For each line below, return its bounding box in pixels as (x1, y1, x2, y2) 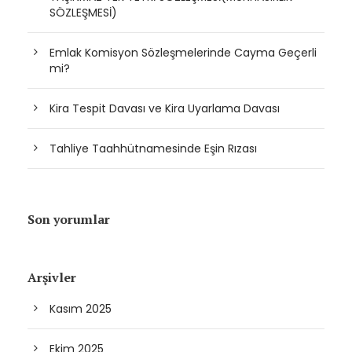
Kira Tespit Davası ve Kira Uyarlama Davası (49, 101, 280, 117)
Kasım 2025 (49, 301, 112, 317)
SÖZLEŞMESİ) (49, 5, 117, 21)
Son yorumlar (27, 211, 110, 229)
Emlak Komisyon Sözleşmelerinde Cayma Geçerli (49, 45, 317, 61)
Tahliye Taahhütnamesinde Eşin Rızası (49, 141, 257, 157)
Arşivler (27, 269, 76, 287)
